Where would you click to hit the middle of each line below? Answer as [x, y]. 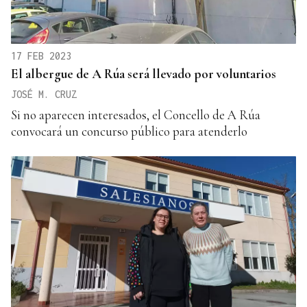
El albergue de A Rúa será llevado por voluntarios [144, 74]
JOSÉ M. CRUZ [44, 95]
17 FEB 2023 [41, 56]
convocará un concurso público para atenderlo [129, 132]
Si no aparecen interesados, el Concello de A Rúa [136, 115]
